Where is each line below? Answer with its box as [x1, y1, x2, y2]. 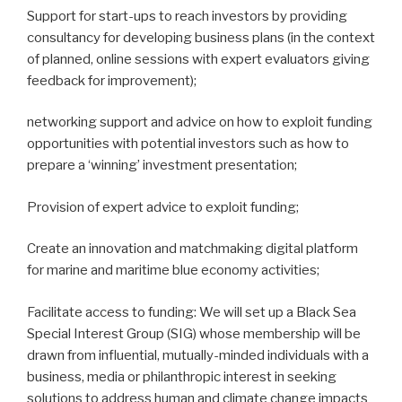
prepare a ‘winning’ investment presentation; [27, 157, 297, 174]
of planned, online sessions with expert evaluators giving [27, 50, 370, 67]
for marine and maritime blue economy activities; [27, 262, 319, 279]
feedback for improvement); [27, 72, 197, 89]
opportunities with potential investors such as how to [27, 135, 349, 153]
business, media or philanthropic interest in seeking [27, 368, 336, 385]
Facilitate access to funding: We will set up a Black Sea [27, 303, 356, 320]
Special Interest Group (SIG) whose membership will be [27, 325, 361, 342]
